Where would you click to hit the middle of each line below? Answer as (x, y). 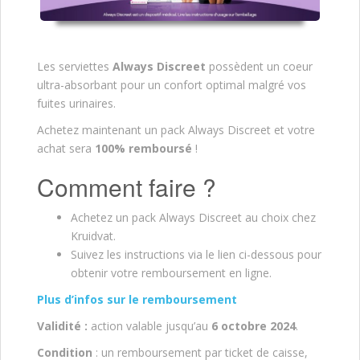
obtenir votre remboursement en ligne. (171, 272)
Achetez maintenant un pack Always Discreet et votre (176, 129)
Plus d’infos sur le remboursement (137, 299)
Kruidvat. (93, 235)
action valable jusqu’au (149, 325)
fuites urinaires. (76, 103)
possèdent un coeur (259, 66)
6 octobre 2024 (254, 325)
